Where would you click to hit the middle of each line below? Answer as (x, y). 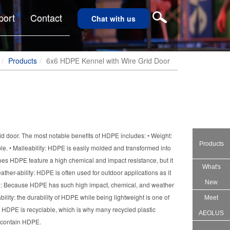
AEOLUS (211, 213)
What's (211, 167)
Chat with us (113, 18)
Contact (46, 17)
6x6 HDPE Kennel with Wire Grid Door (108, 61)
